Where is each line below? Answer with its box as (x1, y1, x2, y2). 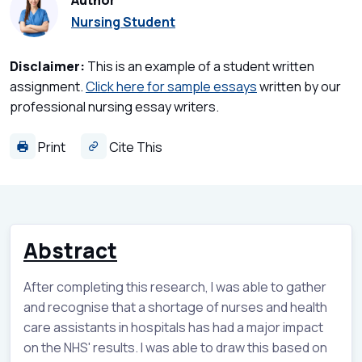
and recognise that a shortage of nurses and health (23, 297, 327, 316)
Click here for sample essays (86, 77, 257, 95)
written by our (257, 77, 341, 95)
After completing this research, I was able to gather (23, 277, 326, 296)
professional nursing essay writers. (10, 97, 219, 116)
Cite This (107, 137, 162, 156)
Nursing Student (71, 13, 175, 32)
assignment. (10, 77, 86, 95)
